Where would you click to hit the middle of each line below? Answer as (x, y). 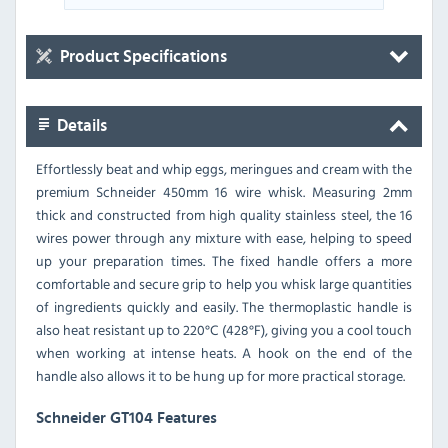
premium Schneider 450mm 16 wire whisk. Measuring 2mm (224, 191)
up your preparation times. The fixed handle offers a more (224, 260)
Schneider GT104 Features (126, 417)
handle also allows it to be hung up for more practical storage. (220, 375)
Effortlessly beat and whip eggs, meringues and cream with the (224, 168)
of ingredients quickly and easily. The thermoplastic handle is (224, 306)
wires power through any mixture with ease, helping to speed (224, 237)
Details (80, 125)
